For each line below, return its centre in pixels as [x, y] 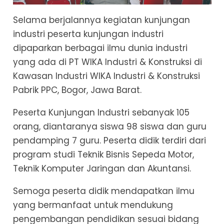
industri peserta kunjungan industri [88, 34]
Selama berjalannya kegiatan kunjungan [101, 20]
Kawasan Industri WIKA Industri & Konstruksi [106, 76]
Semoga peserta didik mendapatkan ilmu [103, 191]
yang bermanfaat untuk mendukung [93, 205]
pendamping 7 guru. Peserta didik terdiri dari [109, 141]
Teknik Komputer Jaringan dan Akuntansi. [102, 169]
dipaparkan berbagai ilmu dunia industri [100, 48]
